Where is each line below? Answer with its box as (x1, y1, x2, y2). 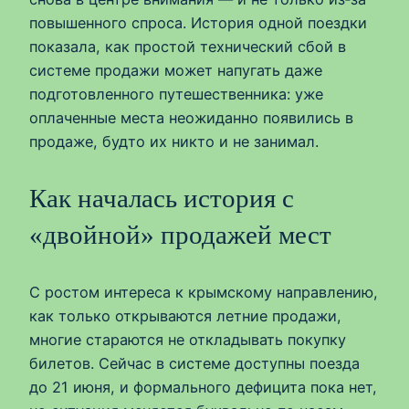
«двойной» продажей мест (29, 220, 331, 250)
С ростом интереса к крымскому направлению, (29, 282, 378, 301)
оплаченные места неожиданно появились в (29, 109, 353, 128)
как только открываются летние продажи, (29, 306, 341, 325)
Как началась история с (29, 184, 294, 214)
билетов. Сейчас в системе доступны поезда (29, 353, 360, 372)
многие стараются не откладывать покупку (29, 330, 346, 349)
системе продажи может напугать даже (29, 61, 322, 80)
